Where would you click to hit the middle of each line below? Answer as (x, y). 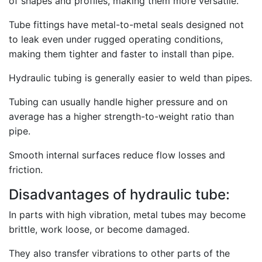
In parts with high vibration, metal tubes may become (127, 215)
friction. (26, 170)
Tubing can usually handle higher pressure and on (118, 102)
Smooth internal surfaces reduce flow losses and (117, 155)
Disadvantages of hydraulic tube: (119, 194)
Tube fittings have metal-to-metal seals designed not (126, 25)
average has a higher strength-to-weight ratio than (121, 116)
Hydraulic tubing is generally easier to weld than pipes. (130, 78)
